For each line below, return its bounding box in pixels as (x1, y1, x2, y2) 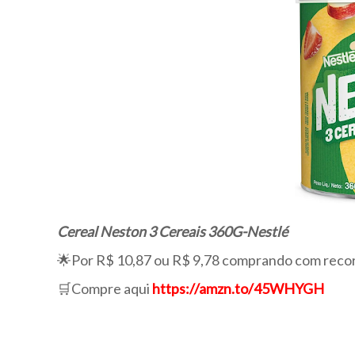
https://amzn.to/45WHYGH (152, 280, 324, 297)
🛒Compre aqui (57, 280, 152, 297)
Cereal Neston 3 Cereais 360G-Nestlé (57, 223, 288, 240)
